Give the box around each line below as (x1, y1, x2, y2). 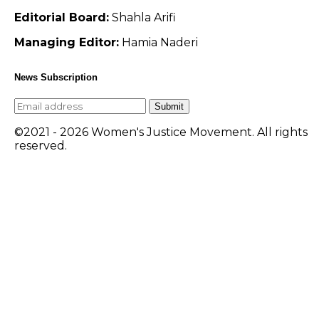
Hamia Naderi (119, 36, 198, 50)
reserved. (14, 138, 67, 152)
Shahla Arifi (109, 11, 176, 25)
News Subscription (14, 72, 98, 83)
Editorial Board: (14, 11, 109, 25)
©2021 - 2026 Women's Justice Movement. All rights (14, 125, 308, 139)
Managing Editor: (14, 36, 119, 50)
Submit (155, 101, 184, 113)
